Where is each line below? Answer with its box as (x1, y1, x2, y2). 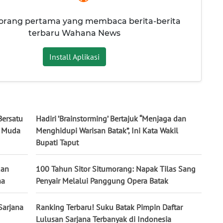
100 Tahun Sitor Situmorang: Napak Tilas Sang (36, 163, 196, 174)
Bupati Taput (36, 137, 79, 147)
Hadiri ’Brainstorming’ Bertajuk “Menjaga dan (36, 113, 186, 123)
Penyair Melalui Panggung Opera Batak (36, 175, 168, 186)
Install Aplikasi (49, 51, 100, 62)
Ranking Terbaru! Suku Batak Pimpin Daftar (36, 202, 183, 212)
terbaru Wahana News (28, 28, 120, 38)
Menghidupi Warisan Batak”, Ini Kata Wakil (36, 125, 178, 135)
